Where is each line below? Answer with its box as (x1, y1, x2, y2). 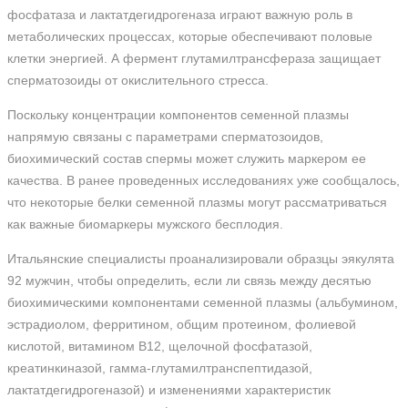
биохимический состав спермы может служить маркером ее (7, 151, 366, 166)
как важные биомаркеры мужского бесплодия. (7, 217, 283, 231)
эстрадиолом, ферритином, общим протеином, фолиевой (7, 317, 356, 331)
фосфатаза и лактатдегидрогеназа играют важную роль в (7, 7, 352, 22)
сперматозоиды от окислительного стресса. (7, 73, 269, 87)
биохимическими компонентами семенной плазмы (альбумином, (7, 295, 398, 310)
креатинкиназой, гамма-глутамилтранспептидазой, (7, 361, 312, 375)
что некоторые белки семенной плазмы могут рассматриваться (7, 195, 387, 209)
